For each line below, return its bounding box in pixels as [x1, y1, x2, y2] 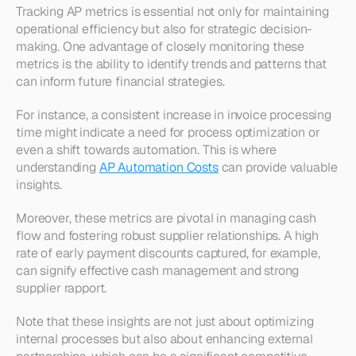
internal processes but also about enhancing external [16, 331, 313, 347]
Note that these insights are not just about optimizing [16, 313, 314, 330]
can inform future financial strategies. [16, 73, 225, 90]
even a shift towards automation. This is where [16, 141, 277, 158]
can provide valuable [218, 159, 338, 176]
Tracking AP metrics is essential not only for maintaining [16, 3, 329, 20]
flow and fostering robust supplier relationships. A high [16, 227, 319, 244]
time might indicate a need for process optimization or [16, 124, 320, 141]
